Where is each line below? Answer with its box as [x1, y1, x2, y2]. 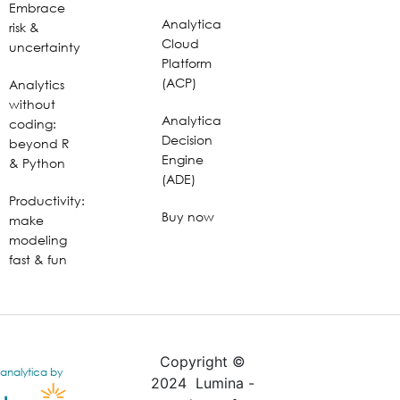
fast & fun [9, 251, 67, 267]
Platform [162, 54, 212, 71]
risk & [9, 19, 39, 35]
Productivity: [9, 192, 85, 208]
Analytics [9, 76, 64, 92]
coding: [9, 115, 56, 131]
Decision [162, 131, 213, 147]
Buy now [162, 208, 215, 224]
